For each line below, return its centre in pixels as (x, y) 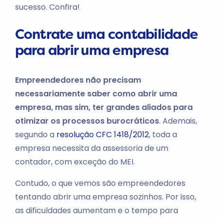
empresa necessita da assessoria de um (91, 148)
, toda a (163, 134)
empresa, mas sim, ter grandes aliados (93, 107)
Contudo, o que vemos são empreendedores (100, 183)
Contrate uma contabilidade (106, 35)
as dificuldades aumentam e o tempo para (96, 210)
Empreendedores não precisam (78, 80)
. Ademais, (178, 121)
